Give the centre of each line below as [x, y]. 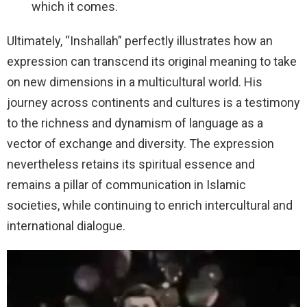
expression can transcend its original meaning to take [152, 62]
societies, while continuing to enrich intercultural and [150, 206]
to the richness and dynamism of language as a [135, 123]
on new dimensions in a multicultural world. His [135, 82]
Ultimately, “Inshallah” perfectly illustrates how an [140, 41]
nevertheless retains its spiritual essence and [131, 164]
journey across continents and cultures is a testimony [153, 103]
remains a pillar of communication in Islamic [126, 185]
